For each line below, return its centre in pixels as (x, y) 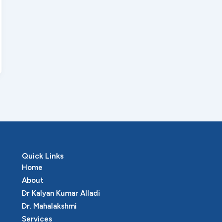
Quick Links (43, 156)
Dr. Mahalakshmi (49, 206)
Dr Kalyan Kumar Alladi (61, 194)
